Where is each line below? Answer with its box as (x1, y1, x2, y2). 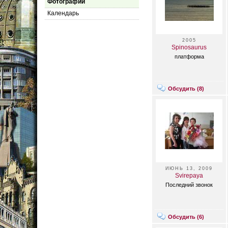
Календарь (47, 10, 79, 17)
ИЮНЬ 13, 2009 (165, 166, 213, 171)
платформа (174, 53, 204, 60)
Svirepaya (175, 172, 203, 179)
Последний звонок (165, 182, 213, 188)
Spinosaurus (172, 44, 207, 51)
